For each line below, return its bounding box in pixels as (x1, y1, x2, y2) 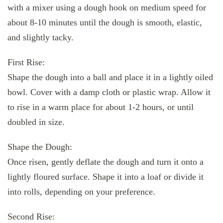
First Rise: (7, 57, 45, 68)
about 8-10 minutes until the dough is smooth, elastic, (7, 17, 202, 28)
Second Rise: (7, 212, 55, 222)
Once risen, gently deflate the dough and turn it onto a (7, 157, 204, 167)
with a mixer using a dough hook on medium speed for (7, 2, 206, 13)
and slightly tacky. (7, 32, 74, 43)
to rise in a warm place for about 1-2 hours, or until (7, 102, 194, 112)
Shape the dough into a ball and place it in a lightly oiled (7, 72, 213, 83)
